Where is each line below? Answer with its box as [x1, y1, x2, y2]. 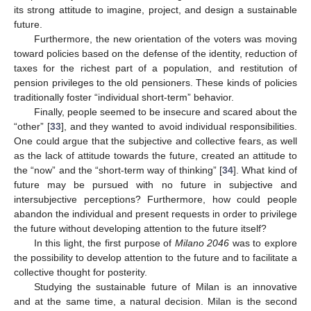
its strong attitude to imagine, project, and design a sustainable [14, 3, 297, 15]
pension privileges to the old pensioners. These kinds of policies [14, 76, 297, 88]
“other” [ [14, 120, 50, 132]
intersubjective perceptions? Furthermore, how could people [14, 193, 297, 205]
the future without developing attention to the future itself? [14, 222, 267, 234]
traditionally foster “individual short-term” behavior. [14, 91, 234, 103]
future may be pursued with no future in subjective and [14, 178, 297, 190]
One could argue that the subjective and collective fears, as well [14, 135, 297, 146]
